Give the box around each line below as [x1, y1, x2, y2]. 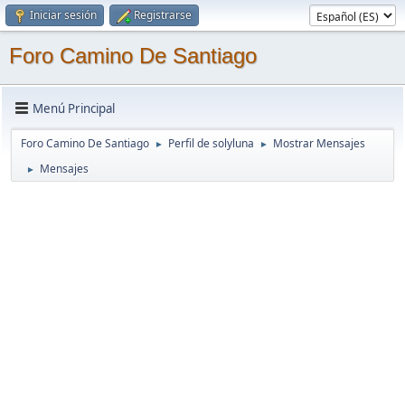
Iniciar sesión [30, 7, 97, 23]
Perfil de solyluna [168, 136, 254, 151]
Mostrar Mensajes [273, 136, 365, 151]
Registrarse [134, 7, 192, 23]
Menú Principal [33, 99, 115, 117]
